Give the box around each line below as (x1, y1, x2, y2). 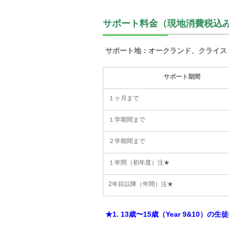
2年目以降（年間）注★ (108, 180, 173, 188)
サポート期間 (163, 73, 200, 80)
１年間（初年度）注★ (108, 159, 170, 166)
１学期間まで (108, 116, 145, 123)
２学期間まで (108, 138, 145, 145)
